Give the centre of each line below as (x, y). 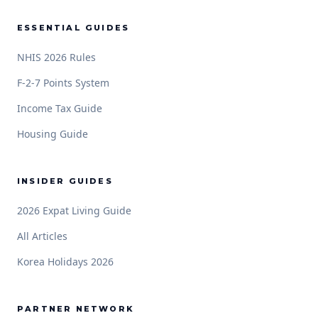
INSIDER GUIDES (65, 181)
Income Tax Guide (60, 108)
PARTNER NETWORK (75, 309)
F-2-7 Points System (63, 83)
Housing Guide (53, 134)
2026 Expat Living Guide (74, 210)
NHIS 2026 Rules (56, 57)
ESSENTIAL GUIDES (73, 28)
